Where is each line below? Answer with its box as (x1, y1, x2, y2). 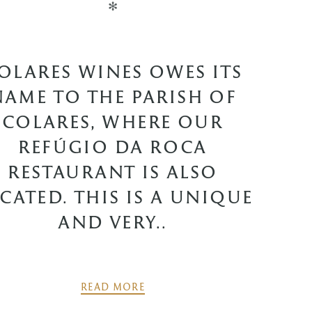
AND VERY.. (58, 210, 168, 233)
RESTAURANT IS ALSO (8, 160, 218, 182)
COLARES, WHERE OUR (1, 110, 224, 132)
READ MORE (81, 281, 145, 293)
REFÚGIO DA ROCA (18, 135, 208, 157)
